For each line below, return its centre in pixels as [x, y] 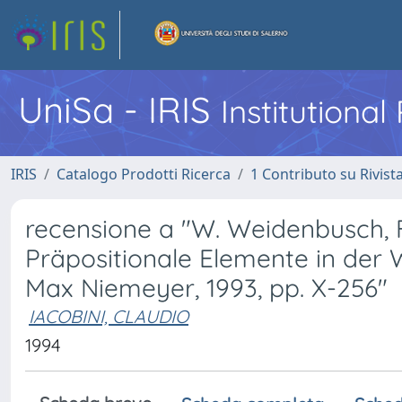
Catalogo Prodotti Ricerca [144, 174]
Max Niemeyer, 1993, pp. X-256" [206, 288]
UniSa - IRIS [119, 109]
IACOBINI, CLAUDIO [109, 316]
